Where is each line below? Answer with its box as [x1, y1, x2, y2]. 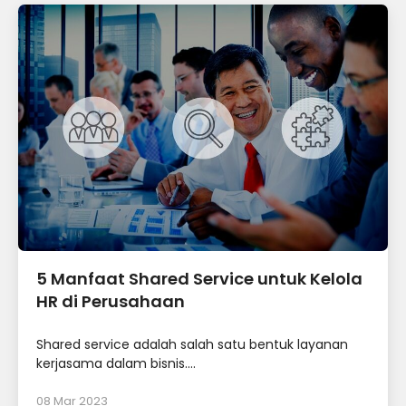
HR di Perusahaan [36, 290, 185, 314]
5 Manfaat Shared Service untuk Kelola [36, 267, 362, 291]
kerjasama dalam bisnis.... [36, 354, 196, 373]
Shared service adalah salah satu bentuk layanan [36, 335, 348, 354]
